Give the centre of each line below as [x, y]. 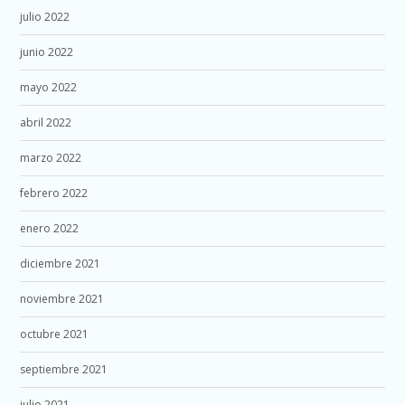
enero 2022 [50, 228]
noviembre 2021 [62, 298]
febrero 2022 [54, 193]
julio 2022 [45, 16]
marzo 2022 [51, 157]
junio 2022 [47, 52]
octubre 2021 [55, 334]
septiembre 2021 [64, 369]
